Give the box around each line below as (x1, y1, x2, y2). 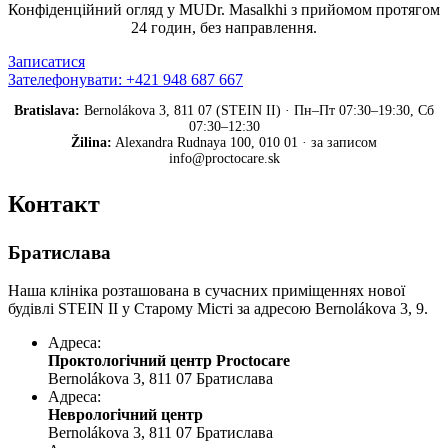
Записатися (8, 52, 85, 70)
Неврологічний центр (48, 406, 203, 424)
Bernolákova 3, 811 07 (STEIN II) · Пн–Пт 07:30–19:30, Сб (80, 102, 434, 118)
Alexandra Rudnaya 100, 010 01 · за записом (112, 134, 377, 150)
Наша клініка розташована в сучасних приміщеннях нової (8, 282, 405, 300)
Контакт (8, 190, 100, 217)
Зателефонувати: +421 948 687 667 (8, 70, 243, 88)
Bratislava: (14, 102, 80, 118)
